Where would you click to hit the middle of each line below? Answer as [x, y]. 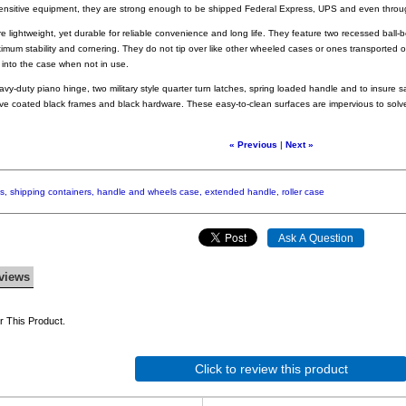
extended [225, 192]
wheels [162, 192]
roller [292, 192]
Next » [299, 145]
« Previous [253, 145]
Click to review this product [271, 369]
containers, [71, 192]
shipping [28, 192]
